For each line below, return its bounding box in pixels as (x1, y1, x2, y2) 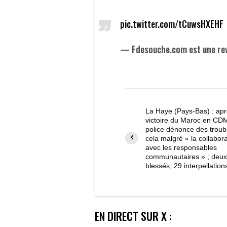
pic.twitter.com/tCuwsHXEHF (120, 17, 223, 30)
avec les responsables (145, 143, 217, 152)
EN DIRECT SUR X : (95, 207, 172, 224)
